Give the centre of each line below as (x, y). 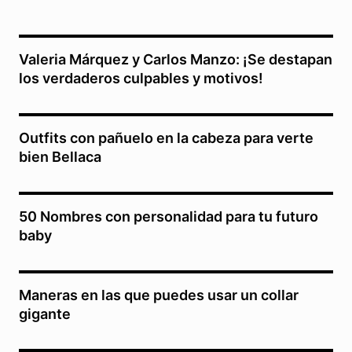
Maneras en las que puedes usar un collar (159, 295)
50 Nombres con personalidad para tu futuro (169, 217)
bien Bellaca (60, 157)
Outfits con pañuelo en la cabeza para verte (166, 138)
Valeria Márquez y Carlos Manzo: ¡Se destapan (176, 60)
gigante (45, 314)
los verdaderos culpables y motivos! (141, 79)
